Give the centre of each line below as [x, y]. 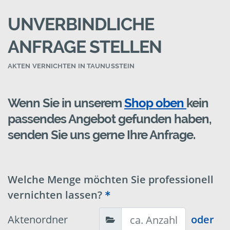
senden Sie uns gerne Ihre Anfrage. [101, 135]
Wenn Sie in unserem [66, 103]
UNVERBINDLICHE [81, 24]
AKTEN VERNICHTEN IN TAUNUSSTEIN [71, 66]
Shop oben [155, 103]
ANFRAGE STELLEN [85, 47]
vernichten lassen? [55, 195]
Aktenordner [38, 220]
